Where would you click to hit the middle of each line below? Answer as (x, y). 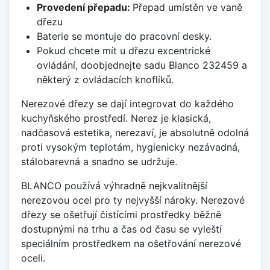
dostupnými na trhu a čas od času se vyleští (121, 229)
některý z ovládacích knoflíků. (105, 80)
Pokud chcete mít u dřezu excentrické (123, 51)
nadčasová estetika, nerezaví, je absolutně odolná (135, 133)
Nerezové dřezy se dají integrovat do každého (127, 104)
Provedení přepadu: (84, 8)
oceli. (33, 258)
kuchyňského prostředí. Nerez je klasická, (116, 118)
